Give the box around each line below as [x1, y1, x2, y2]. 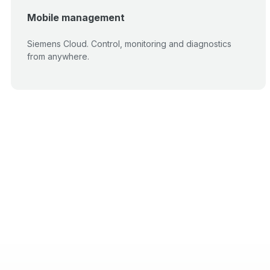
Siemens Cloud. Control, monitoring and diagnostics [27, 39, 231, 49]
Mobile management [27, 11, 125, 24]
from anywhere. [27, 51, 89, 61]
